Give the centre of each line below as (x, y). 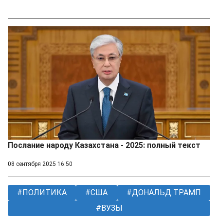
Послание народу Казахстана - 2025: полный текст (104, 145)
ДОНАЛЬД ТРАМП (165, 193)
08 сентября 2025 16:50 (40, 164)
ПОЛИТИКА (44, 193)
